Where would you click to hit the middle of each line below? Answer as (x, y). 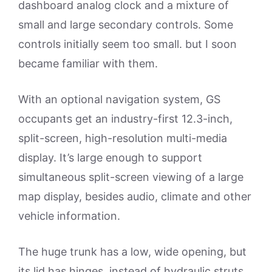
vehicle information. (69, 216)
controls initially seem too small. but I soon (127, 44)
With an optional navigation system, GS (119, 99)
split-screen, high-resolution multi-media (123, 138)
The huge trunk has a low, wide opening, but (132, 252)
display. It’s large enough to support (110, 158)
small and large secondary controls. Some (126, 25)
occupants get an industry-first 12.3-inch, (125, 119)
